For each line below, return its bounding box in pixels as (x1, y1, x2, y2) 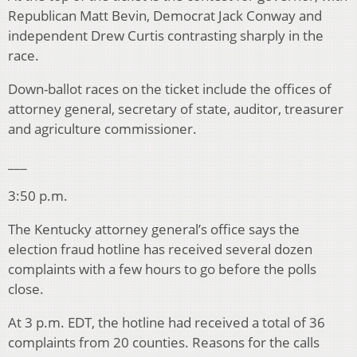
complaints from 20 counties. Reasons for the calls (8, 333, 320, 352)
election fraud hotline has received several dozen (8, 240, 312, 259)
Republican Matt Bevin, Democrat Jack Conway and (8, 6, 322, 25)
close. (8, 280, 44, 299)
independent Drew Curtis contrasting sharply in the (8, 26, 324, 45)
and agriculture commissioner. (8, 120, 197, 139)
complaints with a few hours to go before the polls (8, 260, 316, 279)
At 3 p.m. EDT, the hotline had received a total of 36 (8, 313, 325, 332)
